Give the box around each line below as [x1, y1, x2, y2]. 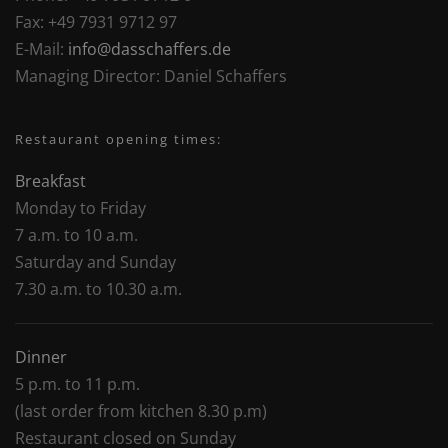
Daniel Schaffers [160, 65, 287, 88]
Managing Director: [15, 65, 160, 88]
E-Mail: [15, 38, 64, 61]
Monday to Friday [15, 197, 146, 220]
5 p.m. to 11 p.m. [15, 373, 140, 396]
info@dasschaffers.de [68, 38, 231, 61]
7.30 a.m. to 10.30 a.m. [15, 278, 182, 301]
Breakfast [15, 170, 86, 193]
